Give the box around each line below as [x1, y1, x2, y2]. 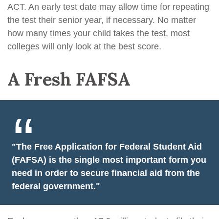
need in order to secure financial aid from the [12, 168, 200, 178]
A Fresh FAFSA [7, 68, 131, 90]
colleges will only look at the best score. [7, 42, 161, 51]
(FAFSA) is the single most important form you [12, 155, 206, 165]
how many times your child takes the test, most [7, 28, 190, 38]
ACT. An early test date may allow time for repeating [7, 2, 209, 12]
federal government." [12, 181, 100, 191]
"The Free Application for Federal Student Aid [12, 142, 202, 152]
